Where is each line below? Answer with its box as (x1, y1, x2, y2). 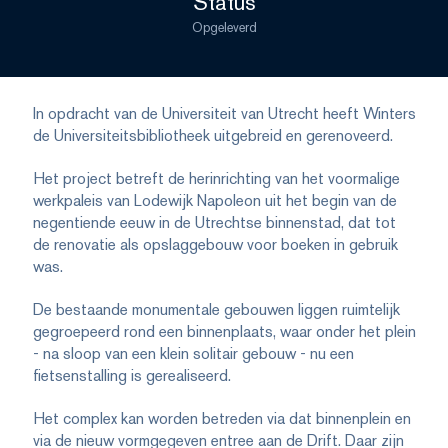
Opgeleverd (191, 19, 257, 36)
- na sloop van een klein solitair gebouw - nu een (32, 343, 354, 365)
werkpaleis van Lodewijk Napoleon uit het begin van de (32, 190, 397, 212)
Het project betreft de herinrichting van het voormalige (32, 168, 400, 190)
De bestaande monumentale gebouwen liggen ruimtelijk (32, 299, 400, 321)
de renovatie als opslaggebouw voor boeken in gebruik (32, 234, 398, 256)
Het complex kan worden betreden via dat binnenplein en (32, 408, 411, 430)
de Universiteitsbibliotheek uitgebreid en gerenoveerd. (32, 125, 393, 147)
